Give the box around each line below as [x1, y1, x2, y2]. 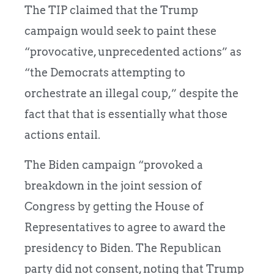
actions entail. [24, 128, 100, 142]
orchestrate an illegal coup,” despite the [24, 87, 239, 100]
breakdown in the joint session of [24, 179, 202, 192]
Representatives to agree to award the [24, 220, 226, 234]
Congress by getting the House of [24, 199, 204, 213]
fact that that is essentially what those [24, 108, 228, 121]
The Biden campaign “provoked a [24, 158, 203, 171]
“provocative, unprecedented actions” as [24, 45, 242, 59]
